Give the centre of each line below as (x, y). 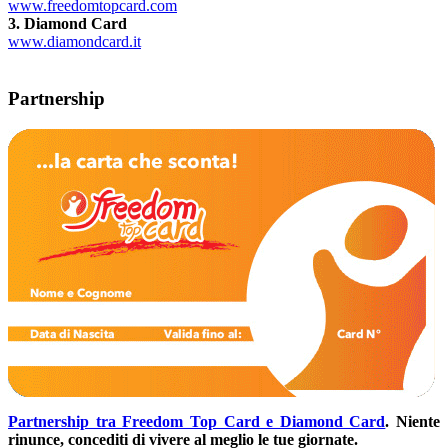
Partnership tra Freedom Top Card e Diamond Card (197, 421)
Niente (418, 421)
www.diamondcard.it (74, 42)
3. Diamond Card (67, 24)
